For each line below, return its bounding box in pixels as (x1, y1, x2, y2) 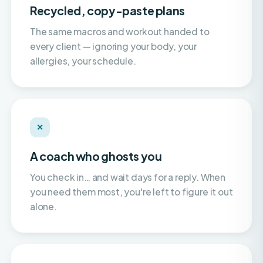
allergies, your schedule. (30, 30, 136, 41)
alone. (30, 176, 57, 187)
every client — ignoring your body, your (30, 15, 197, 26)
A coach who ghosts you (30, 124, 162, 138)
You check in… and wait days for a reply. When (30, 146, 226, 157)
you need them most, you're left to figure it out (30, 161, 233, 172)
